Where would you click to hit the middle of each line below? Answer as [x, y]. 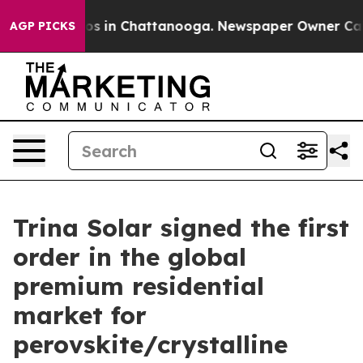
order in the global [130, 257]
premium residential [139, 286]
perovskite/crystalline [150, 344]
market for [80, 315]
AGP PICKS [43, 26]
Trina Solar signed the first [181, 228]
